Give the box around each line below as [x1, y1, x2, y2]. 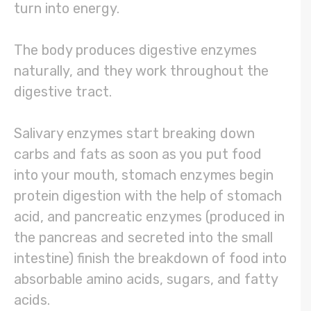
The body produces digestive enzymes [14, 42, 257, 59]
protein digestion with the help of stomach [14, 187, 282, 205]
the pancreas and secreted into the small [14, 229, 273, 246]
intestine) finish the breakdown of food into [14, 250, 287, 267]
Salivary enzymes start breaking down [14, 125, 255, 142]
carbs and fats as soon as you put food [14, 146, 262, 163]
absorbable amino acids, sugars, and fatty [14, 271, 278, 288]
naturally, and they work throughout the [14, 62, 269, 80]
